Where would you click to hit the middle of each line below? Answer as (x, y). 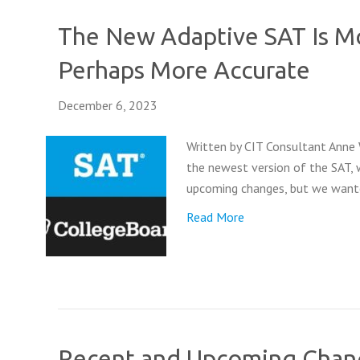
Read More (215, 217)
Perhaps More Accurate (184, 70)
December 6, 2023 (108, 105)
